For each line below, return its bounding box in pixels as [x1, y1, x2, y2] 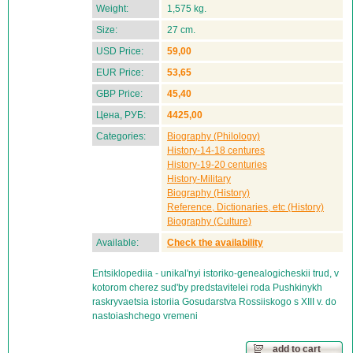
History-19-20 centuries [167, 159, 267, 170]
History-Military [167, 173, 231, 184]
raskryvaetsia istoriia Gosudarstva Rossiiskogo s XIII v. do [92, 296, 336, 307]
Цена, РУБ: [96, 110, 146, 121]
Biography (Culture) [167, 216, 251, 227]
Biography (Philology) [167, 131, 260, 142]
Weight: [96, 3, 128, 14]
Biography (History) [167, 188, 250, 199]
